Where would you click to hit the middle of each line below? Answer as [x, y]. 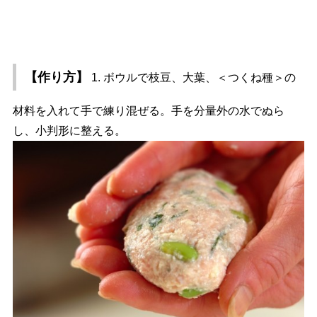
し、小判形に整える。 [69, 130]
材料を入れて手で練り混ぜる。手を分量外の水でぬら [148, 110]
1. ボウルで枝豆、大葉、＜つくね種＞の [192, 77]
